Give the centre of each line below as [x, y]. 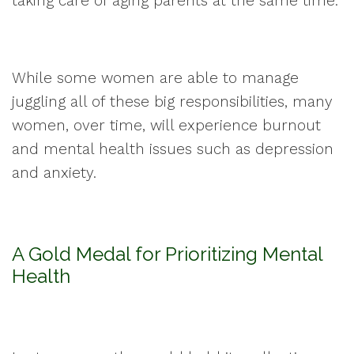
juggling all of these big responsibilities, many [172, 102]
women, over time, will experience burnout [166, 125]
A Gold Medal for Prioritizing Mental [167, 254]
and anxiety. [54, 173]
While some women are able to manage [155, 78]
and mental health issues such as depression [173, 149]
